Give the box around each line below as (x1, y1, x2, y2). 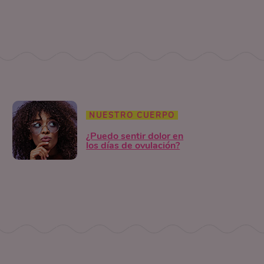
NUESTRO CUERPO (89, 110, 176, 121)
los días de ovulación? (86, 138, 180, 152)
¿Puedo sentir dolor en (86, 129, 184, 143)
